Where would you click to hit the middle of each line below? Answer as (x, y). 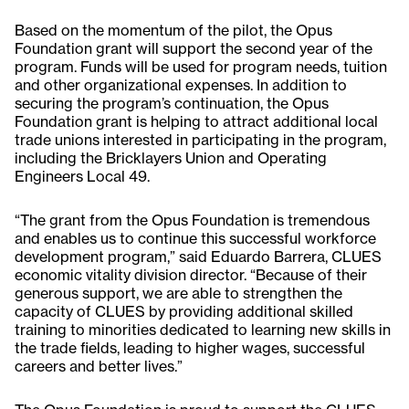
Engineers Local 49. (82, 177)
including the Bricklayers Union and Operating (171, 158)
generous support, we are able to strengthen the (178, 294)
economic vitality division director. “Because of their (191, 275)
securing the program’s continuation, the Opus (172, 104)
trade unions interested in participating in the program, (200, 140)
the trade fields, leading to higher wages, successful (190, 348)
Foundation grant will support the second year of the (194, 49)
